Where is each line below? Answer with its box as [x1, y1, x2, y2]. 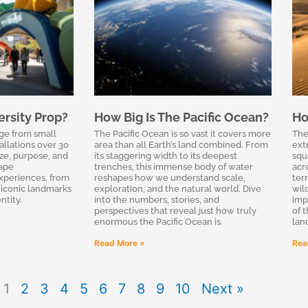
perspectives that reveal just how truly [94, 205, 256, 216]
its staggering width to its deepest [94, 150, 237, 161]
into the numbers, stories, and [94, 194, 219, 205]
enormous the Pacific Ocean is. [94, 216, 223, 227]
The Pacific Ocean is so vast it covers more [94, 128, 271, 139]
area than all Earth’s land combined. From [94, 139, 268, 150]
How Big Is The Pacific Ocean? [94, 109, 269, 124]
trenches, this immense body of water [94, 161, 253, 172]
